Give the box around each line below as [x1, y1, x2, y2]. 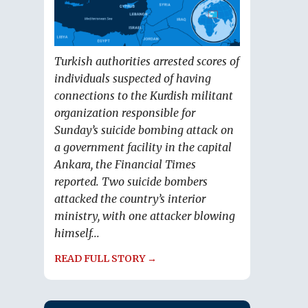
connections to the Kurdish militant [54, 89, 233, 103]
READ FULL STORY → [54, 252, 157, 265]
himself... [54, 226, 100, 241]
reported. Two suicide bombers [54, 175, 208, 189]
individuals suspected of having [54, 71, 211, 86]
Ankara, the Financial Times [54, 157, 196, 172]
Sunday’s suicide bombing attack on [54, 123, 234, 137]
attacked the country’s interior [54, 192, 206, 206]
